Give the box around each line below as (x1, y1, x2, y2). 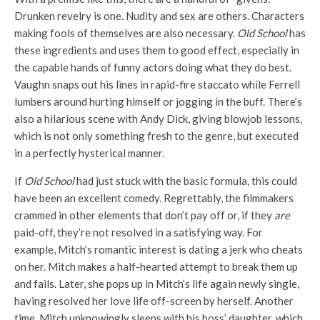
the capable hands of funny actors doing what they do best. (14, 60, 291, 74)
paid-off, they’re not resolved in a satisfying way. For (14, 225, 263, 239)
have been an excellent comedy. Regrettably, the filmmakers (14, 191, 294, 204)
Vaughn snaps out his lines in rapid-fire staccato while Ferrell (14, 77, 300, 91)
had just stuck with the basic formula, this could (74, 174, 297, 187)
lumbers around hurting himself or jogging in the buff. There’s (14, 94, 302, 108)
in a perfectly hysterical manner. (14, 146, 164, 159)
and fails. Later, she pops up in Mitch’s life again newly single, (14, 276, 299, 290)
